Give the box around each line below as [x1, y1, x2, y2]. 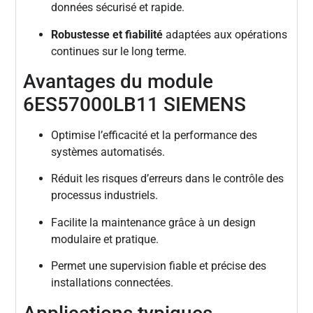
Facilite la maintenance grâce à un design [51, 215, 256, 229]
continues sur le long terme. [51, 44, 187, 58]
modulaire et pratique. [51, 232, 159, 246]
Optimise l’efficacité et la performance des [51, 129, 258, 142]
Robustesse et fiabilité [51, 27, 163, 41]
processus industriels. [51, 189, 159, 203]
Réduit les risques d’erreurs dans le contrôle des [51, 172, 284, 186]
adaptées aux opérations [163, 27, 288, 41]
